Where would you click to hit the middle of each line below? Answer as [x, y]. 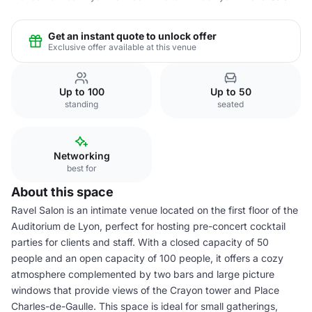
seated [231, 104]
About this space [62, 192]
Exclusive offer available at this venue [122, 47]
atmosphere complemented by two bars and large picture [143, 274]
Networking [81, 156]
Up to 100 [81, 92]
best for [81, 168]
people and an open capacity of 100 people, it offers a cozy [147, 258]
